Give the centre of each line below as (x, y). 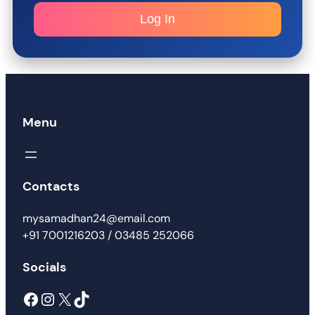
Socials (44, 267)
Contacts (51, 186)
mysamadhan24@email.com (96, 218)
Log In (157, 19)
